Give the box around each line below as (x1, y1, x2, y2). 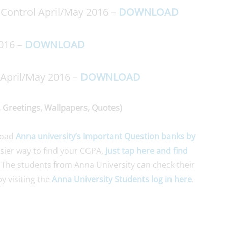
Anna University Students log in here (52, 173, 192, 185)
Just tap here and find (105, 145, 188, 156)
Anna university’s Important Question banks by (16, 130, 195, 142)
